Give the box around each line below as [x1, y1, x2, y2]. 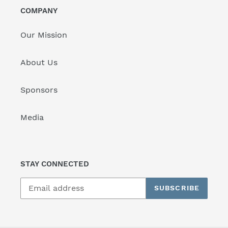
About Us [20, 58, 58, 68]
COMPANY [20, 6, 58, 15]
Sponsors [20, 85, 58, 95]
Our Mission [20, 30, 67, 40]
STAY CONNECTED [20, 159, 89, 169]
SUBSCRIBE [154, 184, 199, 192]
